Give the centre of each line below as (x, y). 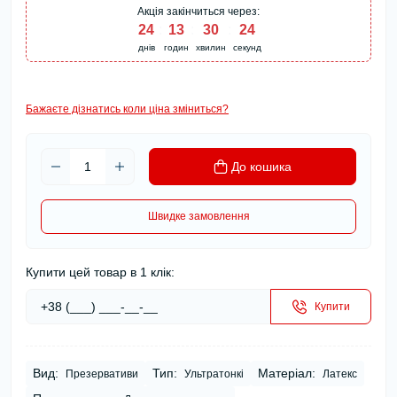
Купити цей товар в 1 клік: (100, 272)
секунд (247, 48)
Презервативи (102, 374)
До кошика (261, 167)
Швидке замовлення (198, 217)
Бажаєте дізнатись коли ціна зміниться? (127, 109)
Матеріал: (287, 374)
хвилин (211, 48)
